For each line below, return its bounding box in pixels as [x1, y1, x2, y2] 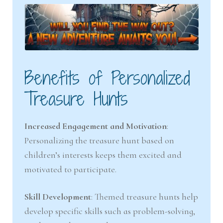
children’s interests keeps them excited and [24, 149, 182, 161]
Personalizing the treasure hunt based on [24, 135, 175, 146]
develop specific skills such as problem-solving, [24, 205, 196, 217]
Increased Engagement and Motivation [24, 120, 167, 132]
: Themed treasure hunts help [91, 191, 199, 202]
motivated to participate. [24, 164, 117, 175]
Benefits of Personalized [24, 65, 191, 91]
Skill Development [24, 191, 92, 202]
